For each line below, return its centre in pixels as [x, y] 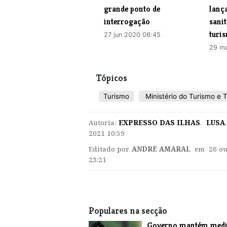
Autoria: [102, 122]
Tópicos [112, 78]
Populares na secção [128, 211]
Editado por [109, 149]
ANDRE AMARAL [161, 149]
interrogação [127, 21]
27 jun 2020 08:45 [132, 34]
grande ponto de [132, 9]
